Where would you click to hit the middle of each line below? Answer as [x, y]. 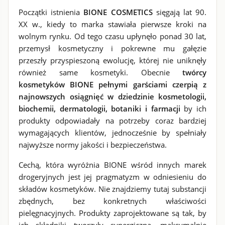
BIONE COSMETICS [118, 12]
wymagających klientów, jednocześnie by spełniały [113, 133]
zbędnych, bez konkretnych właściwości [113, 201]
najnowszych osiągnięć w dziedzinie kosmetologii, [113, 96]
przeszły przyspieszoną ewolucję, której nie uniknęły [113, 60]
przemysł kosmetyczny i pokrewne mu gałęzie [113, 48]
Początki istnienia [51, 12]
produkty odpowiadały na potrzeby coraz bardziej [113, 121]
